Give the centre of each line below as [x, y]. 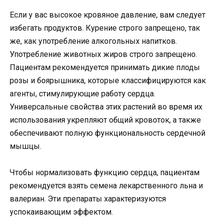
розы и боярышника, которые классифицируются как [108, 80]
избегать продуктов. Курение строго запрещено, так [105, 28]
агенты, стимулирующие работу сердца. [82, 93]
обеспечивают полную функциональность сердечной [108, 133]
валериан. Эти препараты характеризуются [88, 199]
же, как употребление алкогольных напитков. [93, 41]
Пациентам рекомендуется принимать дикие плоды [105, 67]
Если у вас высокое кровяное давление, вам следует [108, 15]
